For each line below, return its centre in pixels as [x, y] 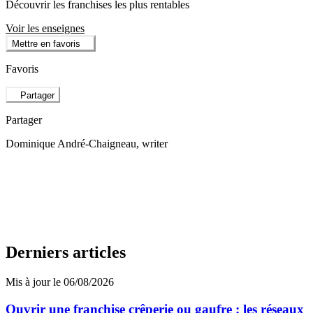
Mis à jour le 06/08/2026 [60, 282]
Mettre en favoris [46, 44]
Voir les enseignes [45, 28]
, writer [152, 143]
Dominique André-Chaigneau [71, 143]
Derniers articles [66, 253]
